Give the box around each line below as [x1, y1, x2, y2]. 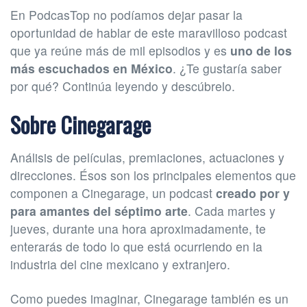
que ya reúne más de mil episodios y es [10, 41, 230, 59]
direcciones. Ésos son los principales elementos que [10, 166, 296, 184]
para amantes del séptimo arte [10, 201, 188, 219]
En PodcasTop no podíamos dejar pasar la [10, 5, 243, 23]
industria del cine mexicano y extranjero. [10, 255, 230, 273]
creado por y [216, 184, 290, 201]
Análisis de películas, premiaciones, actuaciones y [10, 148, 284, 166]
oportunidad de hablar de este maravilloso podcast [10, 23, 287, 41]
